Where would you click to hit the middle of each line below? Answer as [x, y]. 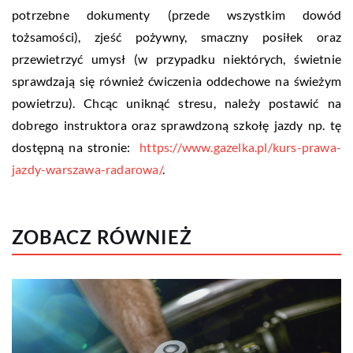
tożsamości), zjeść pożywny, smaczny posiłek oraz [176, 36]
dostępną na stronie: [76, 147]
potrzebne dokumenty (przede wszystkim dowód [176, 14]
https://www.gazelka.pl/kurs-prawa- [240, 147]
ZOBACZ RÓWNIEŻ [102, 236]
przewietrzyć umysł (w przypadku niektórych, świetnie [176, 58]
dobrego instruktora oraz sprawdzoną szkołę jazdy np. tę [176, 124]
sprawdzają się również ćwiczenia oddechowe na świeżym [176, 80]
